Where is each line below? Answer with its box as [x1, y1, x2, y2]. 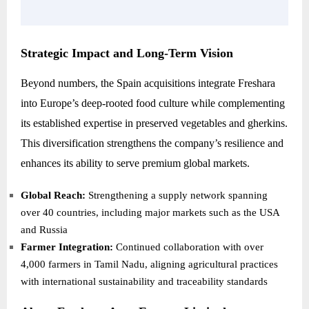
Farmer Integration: [21, 241, 113, 253]
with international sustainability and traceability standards [21, 276, 268, 288]
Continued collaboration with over [113, 241, 263, 253]
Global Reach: [21, 190, 86, 201]
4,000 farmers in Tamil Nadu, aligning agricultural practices [21, 259, 278, 270]
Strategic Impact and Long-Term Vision [21, 46, 233, 60]
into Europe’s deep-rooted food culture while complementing [21, 97, 285, 110]
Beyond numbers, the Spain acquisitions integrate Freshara [21, 77, 275, 90]
